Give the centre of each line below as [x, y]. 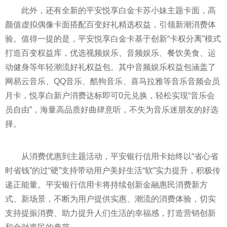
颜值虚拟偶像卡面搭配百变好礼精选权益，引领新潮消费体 [110, 25]
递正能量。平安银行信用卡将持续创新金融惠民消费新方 [106, 185]
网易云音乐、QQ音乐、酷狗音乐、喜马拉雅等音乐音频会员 [112, 81]
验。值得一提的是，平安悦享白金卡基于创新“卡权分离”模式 [113, 39]
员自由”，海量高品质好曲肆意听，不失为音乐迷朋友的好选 [112, 110]
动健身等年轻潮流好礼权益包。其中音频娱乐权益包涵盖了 [110, 67]
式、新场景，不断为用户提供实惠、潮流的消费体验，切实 [110, 199]
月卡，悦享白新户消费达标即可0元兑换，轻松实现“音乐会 [110, 96]
